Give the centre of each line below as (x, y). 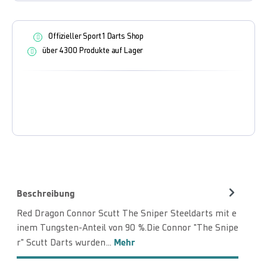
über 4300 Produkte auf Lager (93, 51)
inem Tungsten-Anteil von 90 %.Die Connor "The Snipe (128, 229)
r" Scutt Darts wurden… (65, 243)
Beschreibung (46, 193)
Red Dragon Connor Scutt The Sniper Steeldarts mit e (127, 214)
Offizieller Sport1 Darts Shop (96, 37)
